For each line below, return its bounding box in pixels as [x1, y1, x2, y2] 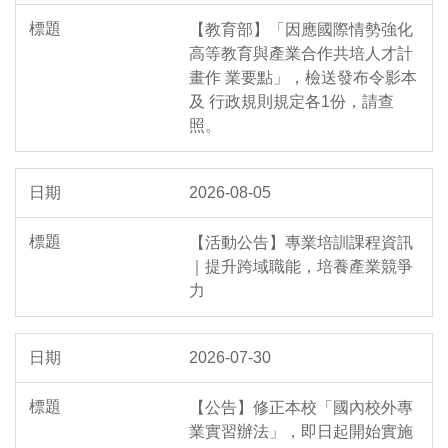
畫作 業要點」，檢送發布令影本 [189, 69, 417, 87]
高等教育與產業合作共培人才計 [189, 45, 413, 63]
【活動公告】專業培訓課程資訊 [189, 234, 413, 252]
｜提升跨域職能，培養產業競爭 [189, 258, 413, 276]
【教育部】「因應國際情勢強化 [189, 21, 413, 39]
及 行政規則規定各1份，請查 [189, 93, 394, 111]
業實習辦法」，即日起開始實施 [189, 423, 413, 441]
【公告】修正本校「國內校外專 [189, 399, 413, 417]
